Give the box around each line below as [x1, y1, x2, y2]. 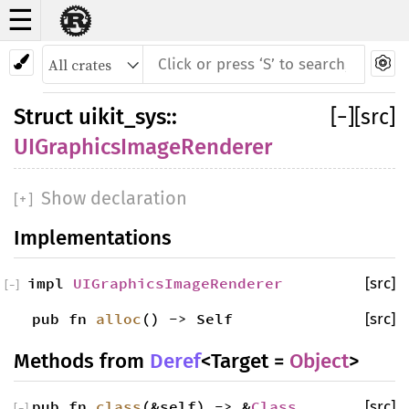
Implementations [14, 225, 172, 250]
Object [289, 349, 349, 373]
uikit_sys [79, 104, 166, 130]
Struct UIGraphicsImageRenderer [62, 48, 385, 74]
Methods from [14, 349, 150, 373]
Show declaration [36, 187, 187, 209]
